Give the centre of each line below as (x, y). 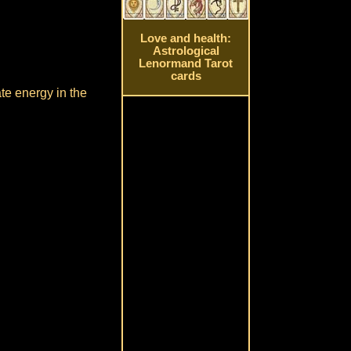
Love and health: (186, 39)
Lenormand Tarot (186, 64)
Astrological (186, 51)
